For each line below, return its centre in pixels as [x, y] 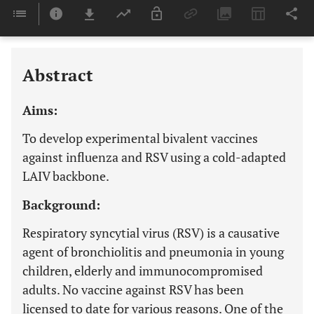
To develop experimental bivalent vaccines [140, 138]
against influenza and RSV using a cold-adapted [154, 157]
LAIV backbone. [66, 176]
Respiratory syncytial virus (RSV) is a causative [151, 233]
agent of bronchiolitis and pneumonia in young [153, 252]
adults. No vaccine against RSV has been [133, 289]
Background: [61, 205]
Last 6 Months [175, 42]
